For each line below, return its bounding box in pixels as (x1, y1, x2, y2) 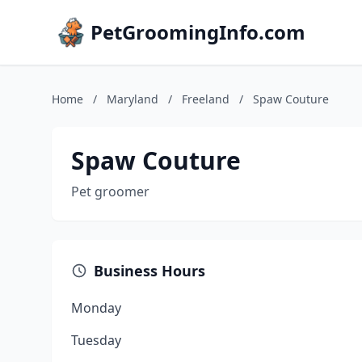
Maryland (107, 91, 158, 107)
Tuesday (71, 331, 121, 349)
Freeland (182, 91, 229, 107)
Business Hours (94, 261, 205, 280)
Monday (71, 299, 121, 317)
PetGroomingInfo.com (90, 19, 305, 45)
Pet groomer (71, 183, 149, 200)
